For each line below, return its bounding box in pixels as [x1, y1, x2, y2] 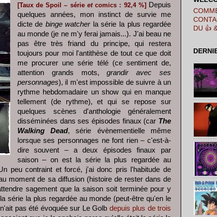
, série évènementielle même [68, 126, 171, 135]
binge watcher [45, 20, 91, 28]
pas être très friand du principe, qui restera [17, 39, 171, 47]
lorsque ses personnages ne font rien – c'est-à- [17, 136, 171, 144]
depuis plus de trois [109, 204, 171, 212]
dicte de [17, 20, 46, 28]
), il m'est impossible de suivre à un [58, 78, 171, 86]
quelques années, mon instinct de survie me [17, 10, 171, 18]
